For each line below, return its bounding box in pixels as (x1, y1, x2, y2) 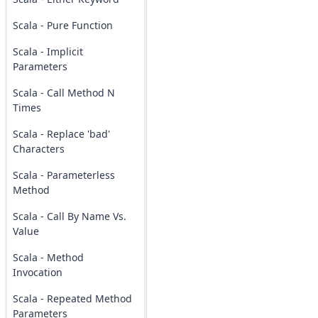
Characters (12, 142, 65, 155)
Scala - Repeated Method (12, 292, 132, 305)
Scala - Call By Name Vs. (12, 209, 126, 223)
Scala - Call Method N (12, 86, 115, 99)
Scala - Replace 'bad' (12, 127, 110, 141)
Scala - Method (12, 251, 84, 264)
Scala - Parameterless (12, 168, 115, 182)
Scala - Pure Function (12, 18, 113, 32)
